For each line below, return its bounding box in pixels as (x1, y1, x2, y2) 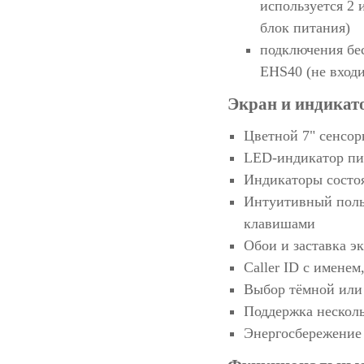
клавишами (244, 215, 315, 232)
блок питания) (260, 19, 350, 36)
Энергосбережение (244, 325, 362, 342)
